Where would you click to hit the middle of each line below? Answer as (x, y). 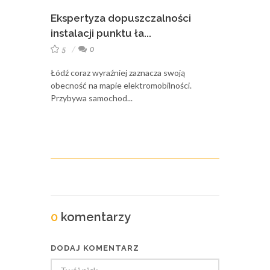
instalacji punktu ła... (101, 33)
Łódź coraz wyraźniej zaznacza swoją (118, 73)
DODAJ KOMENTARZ (95, 248)
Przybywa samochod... (92, 98)
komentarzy (94, 217)
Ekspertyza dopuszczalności (121, 18)
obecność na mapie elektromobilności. (121, 86)
